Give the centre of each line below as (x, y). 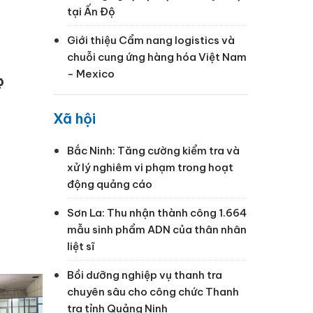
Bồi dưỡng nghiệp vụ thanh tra (145, 275)
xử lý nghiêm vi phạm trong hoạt (150, 167)
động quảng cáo (110, 184)
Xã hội (74, 118)
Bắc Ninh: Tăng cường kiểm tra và (153, 150)
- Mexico (91, 73)
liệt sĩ (81, 246)
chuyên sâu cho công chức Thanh (153, 291)
